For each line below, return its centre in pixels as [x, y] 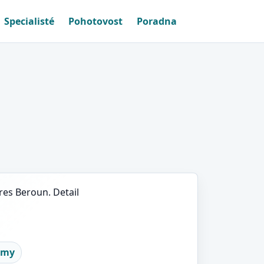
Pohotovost [95, 21]
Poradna [157, 21]
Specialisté [29, 21]
